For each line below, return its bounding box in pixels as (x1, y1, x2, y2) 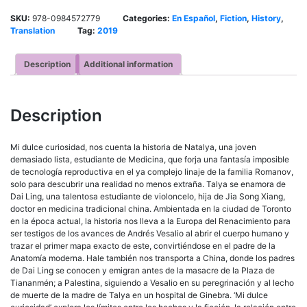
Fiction (220, 13, 247, 24)
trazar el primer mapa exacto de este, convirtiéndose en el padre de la (10, 240, 275, 251)
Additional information (84, 59, 173, 70)
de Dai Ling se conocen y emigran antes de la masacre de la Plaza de (10, 265, 275, 275)
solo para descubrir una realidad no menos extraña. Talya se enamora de (10, 178, 286, 189)
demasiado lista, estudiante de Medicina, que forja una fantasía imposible (10, 153, 289, 164)
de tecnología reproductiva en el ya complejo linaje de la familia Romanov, (10, 166, 293, 177)
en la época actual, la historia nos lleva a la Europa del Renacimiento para (10, 215, 291, 226)
